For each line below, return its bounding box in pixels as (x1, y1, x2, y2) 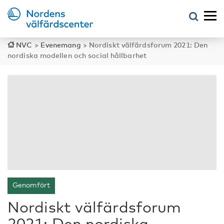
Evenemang (40, 40, 81, 49)
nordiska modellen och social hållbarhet (7, 51, 146, 59)
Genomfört (12, 180, 50, 189)
